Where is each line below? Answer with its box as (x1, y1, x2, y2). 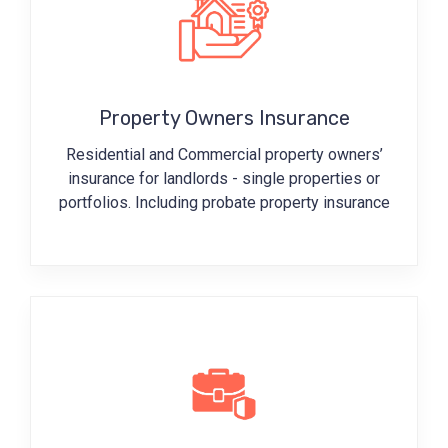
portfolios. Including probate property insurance (58, 192, 390, 212)
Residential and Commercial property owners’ (65, 144, 383, 164)
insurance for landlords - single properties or (68, 168, 380, 188)
